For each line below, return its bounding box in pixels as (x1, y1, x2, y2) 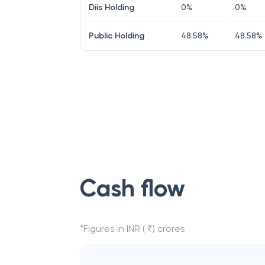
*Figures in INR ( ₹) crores (80, 223, 185, 234)
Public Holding (89, 31, 144, 41)
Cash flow (80, 174, 185, 203)
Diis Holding (89, 2, 134, 12)
